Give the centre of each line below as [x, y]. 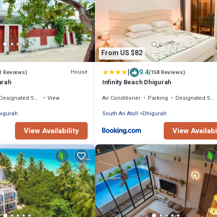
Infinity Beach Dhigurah [137, 82]
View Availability [51, 131]
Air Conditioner [121, 98]
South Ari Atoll [120, 113]
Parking [158, 98]
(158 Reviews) [167, 72]
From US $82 [122, 53]
